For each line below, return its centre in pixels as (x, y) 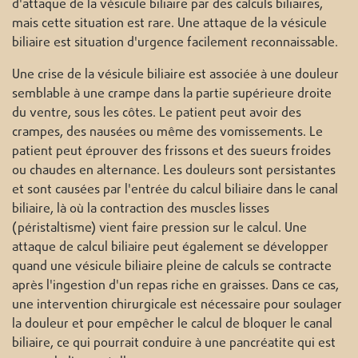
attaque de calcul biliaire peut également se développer (170, 248)
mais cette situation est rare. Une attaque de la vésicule (169, 24)
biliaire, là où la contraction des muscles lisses (141, 210)
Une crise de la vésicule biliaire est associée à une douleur (175, 76)
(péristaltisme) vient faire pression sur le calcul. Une (159, 229)
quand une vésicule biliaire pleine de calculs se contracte (172, 267)
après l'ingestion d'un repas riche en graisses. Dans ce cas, (175, 286)
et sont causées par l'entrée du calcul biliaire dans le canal (175, 191)
